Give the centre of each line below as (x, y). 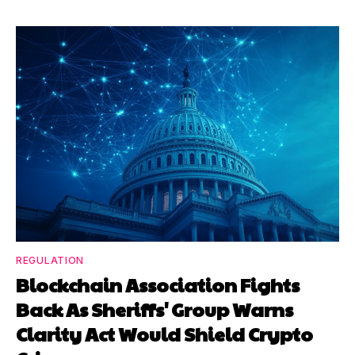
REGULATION (50, 260)
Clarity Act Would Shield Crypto (164, 333)
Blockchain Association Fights (158, 284)
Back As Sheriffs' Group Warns (155, 309)
